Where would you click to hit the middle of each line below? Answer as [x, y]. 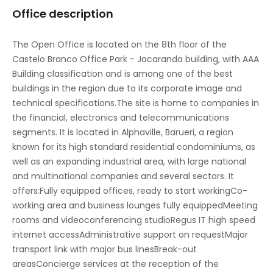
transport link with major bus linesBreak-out [105, 249]
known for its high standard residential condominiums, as [134, 147]
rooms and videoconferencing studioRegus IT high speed [134, 220]
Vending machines [67, 183]
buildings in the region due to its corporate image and [127, 88]
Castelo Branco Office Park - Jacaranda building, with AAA [136, 59]
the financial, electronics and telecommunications [121, 118]
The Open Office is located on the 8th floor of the [119, 44]
